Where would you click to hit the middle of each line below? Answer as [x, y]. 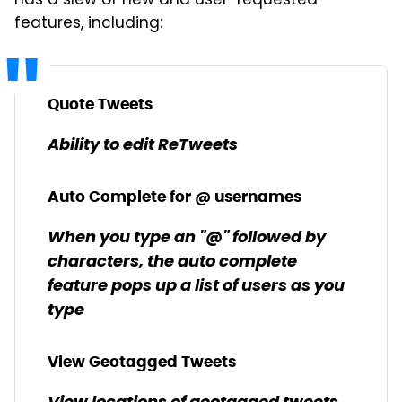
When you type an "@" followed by [187, 238]
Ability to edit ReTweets [143, 146]
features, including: [88, 24]
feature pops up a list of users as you [196, 287]
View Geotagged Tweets [142, 362]
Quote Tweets [100, 104]
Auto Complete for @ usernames [175, 197]
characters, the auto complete [172, 262]
